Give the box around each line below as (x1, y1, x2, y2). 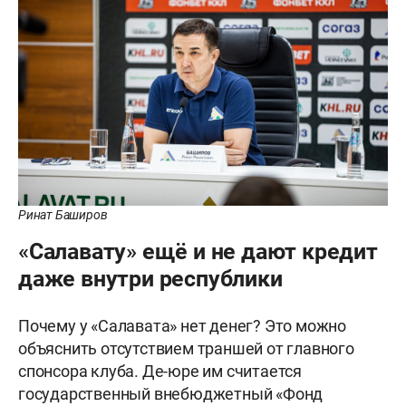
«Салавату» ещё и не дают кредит (18, 237, 378, 265)
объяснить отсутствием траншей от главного (18, 338, 354, 358)
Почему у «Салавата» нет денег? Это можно (18, 315, 346, 335)
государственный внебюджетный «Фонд (18, 383, 324, 403)
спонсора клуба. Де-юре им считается (18, 361, 303, 381)
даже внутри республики (18, 265, 283, 292)
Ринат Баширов (18, 207, 108, 222)
